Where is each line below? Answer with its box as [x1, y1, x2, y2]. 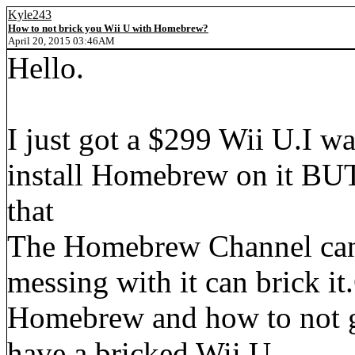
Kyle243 [8, 8, 52, 21]
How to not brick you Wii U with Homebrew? [8, 22, 208, 34]
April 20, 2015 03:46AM [8, 35, 115, 47]
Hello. [7, 51, 84, 85]
